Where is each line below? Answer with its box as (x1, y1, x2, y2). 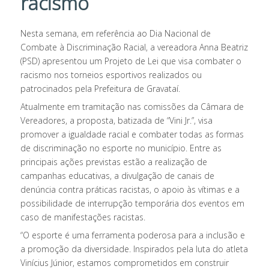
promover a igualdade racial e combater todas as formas (20, 128, 244, 140)
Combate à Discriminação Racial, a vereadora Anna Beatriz (20, 41, 249, 53)
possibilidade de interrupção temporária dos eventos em (20, 197, 245, 209)
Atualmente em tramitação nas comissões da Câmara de (20, 100, 244, 112)
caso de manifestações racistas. (20, 211, 146, 223)
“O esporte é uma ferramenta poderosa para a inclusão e (20, 229, 246, 241)
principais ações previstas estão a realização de (20, 156, 208, 168)
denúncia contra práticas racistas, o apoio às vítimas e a (20, 183, 240, 195)
